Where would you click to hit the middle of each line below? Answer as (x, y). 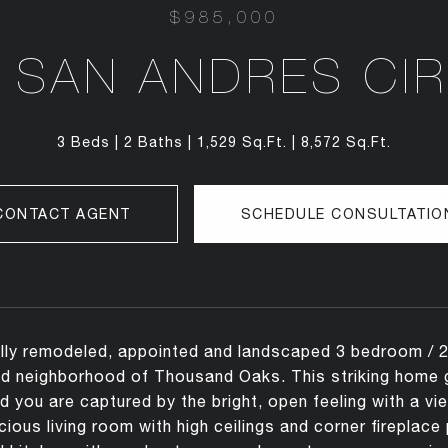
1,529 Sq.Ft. (242, 142)
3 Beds (83, 142)
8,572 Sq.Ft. (346, 142)
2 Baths (153, 142)
